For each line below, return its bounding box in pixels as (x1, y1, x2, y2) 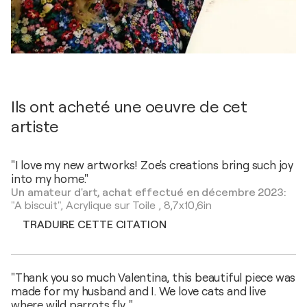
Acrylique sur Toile (65, 199, 156, 212)
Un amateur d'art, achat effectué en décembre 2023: (11, 186, 286, 199)
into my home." (11, 173, 89, 186)
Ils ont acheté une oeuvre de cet (11, 97, 247, 117)
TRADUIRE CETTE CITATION (23, 219, 167, 232)
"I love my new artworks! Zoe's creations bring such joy (11, 159, 293, 173)
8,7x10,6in (163, 199, 212, 212)
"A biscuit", (11, 199, 66, 212)
